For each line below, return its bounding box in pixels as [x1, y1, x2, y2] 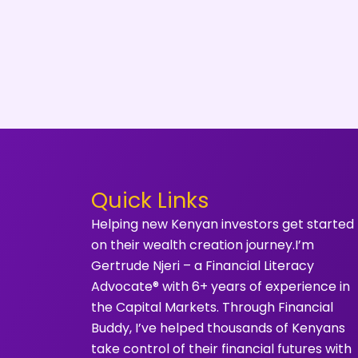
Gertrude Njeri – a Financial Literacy [91, 257, 314, 275]
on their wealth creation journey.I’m [91, 236, 314, 254]
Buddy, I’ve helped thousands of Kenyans [91, 319, 345, 337]
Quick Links [91, 185, 209, 215]
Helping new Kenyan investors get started [91, 215, 354, 233]
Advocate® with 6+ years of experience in [91, 277, 350, 296]
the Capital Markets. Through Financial [91, 298, 333, 316]
